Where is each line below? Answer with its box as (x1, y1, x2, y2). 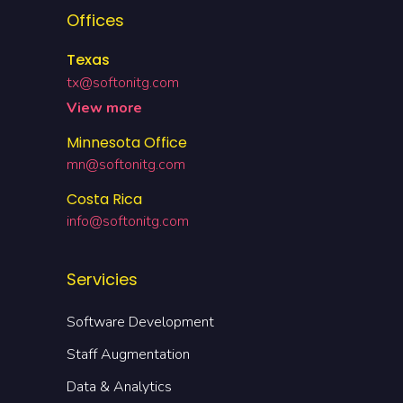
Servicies (67, 267, 138, 291)
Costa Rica (67, 188, 142, 210)
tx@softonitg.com (67, 72, 179, 93)
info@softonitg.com (67, 210, 189, 231)
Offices (67, 8, 124, 31)
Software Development (67, 311, 214, 332)
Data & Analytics (67, 376, 172, 397)
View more (67, 97, 142, 118)
